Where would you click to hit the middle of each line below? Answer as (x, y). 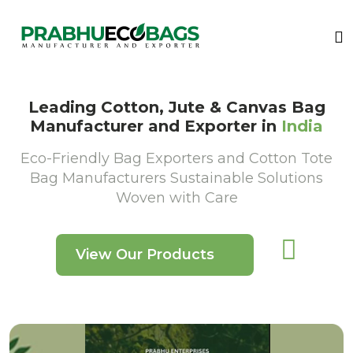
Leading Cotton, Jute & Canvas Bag (176, 107)
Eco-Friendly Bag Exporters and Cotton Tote (176, 158)
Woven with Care (176, 198)
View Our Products (145, 255)
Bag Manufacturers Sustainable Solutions (176, 178)
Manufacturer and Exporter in (156, 126)
